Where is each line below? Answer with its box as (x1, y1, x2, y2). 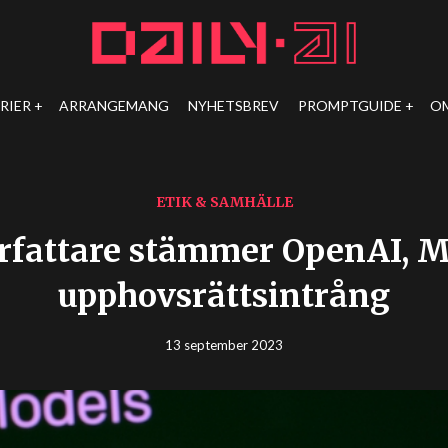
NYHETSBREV (188, 97, 280, 114)
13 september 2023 (165, 337, 283, 353)
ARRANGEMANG (59, 97, 170, 114)
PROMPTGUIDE (298, 97, 403, 114)
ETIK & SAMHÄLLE (155, 193, 293, 211)
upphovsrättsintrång (58, 276, 390, 316)
